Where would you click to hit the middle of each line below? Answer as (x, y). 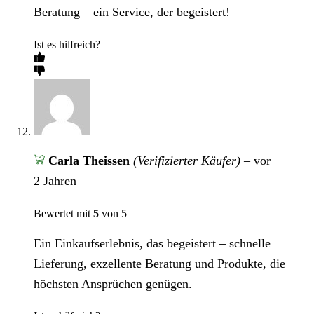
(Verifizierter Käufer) (186, 161)
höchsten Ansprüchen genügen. (113, 284)
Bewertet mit (63, 214)
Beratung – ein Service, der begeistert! (132, 12)
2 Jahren (55, 181)
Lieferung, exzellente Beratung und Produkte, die (159, 263)
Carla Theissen (90, 161)
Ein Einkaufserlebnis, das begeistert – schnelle (152, 243)
